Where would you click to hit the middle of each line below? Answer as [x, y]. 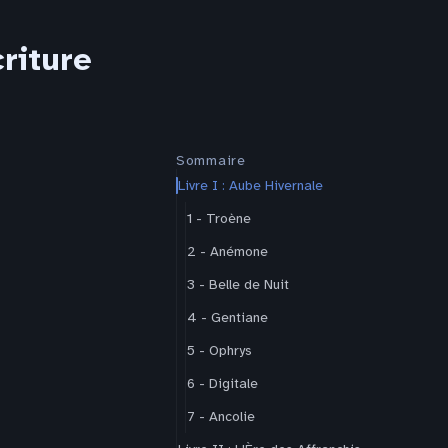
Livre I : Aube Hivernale [250, 185]
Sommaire [211, 160]
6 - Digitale [222, 383]
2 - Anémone [227, 251]
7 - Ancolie [221, 416]
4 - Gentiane [227, 317]
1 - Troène [219, 218]
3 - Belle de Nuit [238, 284]
